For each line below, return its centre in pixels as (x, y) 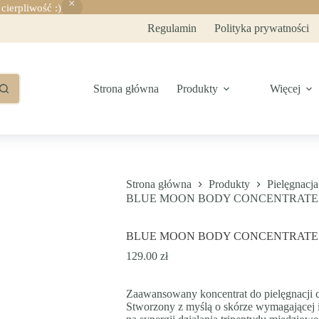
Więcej (286, 88)
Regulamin (172, 28)
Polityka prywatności (262, 28)
